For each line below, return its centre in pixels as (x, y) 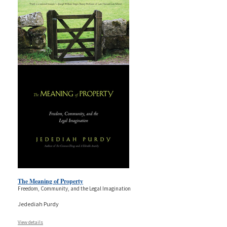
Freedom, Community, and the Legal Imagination (74, 189)
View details (30, 222)
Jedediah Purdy (38, 204)
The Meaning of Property (50, 181)
